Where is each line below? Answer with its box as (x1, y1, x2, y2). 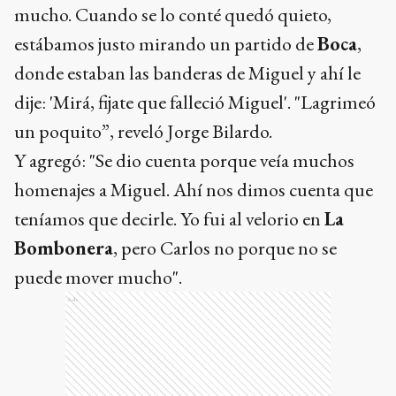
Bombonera (14, 235, 113, 262)
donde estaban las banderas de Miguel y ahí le (14, 60, 361, 87)
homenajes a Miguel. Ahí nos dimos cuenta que (14, 177, 373, 203)
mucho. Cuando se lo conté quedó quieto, (14, 2, 331, 28)
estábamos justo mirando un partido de (14, 31, 317, 57)
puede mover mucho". (14, 264, 182, 291)
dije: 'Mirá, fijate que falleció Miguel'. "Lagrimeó (14, 89, 376, 116)
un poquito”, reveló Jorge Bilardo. (14, 118, 272, 145)
